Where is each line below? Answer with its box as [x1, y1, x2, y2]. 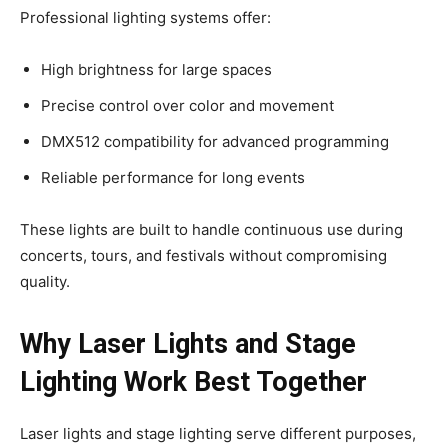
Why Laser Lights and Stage [20, 328, 356, 361]
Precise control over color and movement [41, 96, 334, 116]
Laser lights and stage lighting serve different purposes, [20, 424, 416, 444]
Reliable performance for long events [41, 168, 305, 188]
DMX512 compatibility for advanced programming [41, 132, 389, 152]
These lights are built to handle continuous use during [20, 220, 403, 240]
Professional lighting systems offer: [20, 8, 271, 28]
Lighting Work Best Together [20, 366, 367, 399]
